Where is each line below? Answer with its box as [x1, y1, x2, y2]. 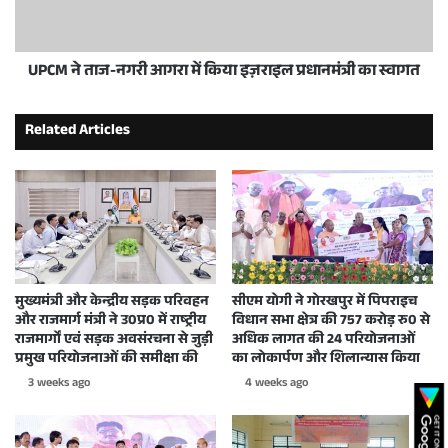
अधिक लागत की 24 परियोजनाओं [232, 328, 415, 353]
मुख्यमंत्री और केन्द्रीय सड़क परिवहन [15, 290, 209, 315]
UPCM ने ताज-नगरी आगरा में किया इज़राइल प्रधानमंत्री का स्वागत [28, 59, 420, 87]
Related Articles [25, 119, 130, 145]
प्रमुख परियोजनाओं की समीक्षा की [15, 347, 198, 372]
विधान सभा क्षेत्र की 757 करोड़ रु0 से [232, 309, 430, 334]
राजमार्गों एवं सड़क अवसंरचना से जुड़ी [15, 328, 213, 353]
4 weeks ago [245, 373, 308, 394]
